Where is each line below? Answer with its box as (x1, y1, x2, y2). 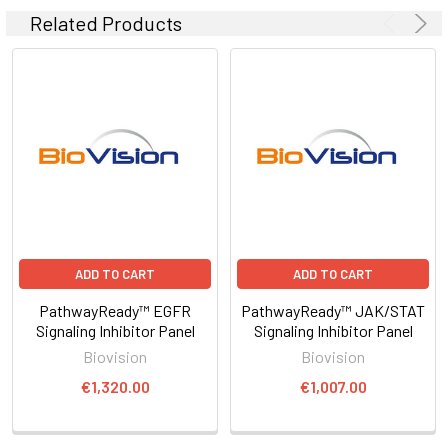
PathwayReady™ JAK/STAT (241, 300, 425, 320)
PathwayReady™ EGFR (39, 300, 191, 320)
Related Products (30, 10, 182, 35)
